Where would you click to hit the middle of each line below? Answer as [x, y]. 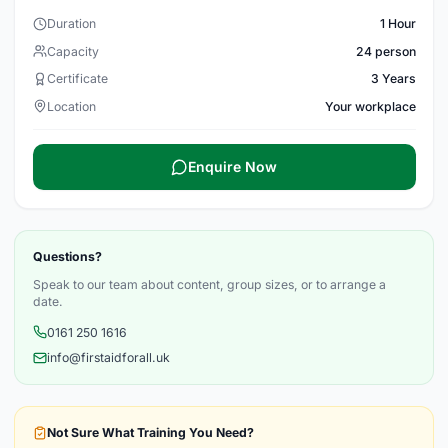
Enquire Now [233, 166]
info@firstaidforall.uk [108, 358]
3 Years [393, 78]
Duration [71, 23]
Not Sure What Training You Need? [150, 433]
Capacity [72, 51]
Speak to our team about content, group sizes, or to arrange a [209, 284]
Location [71, 106]
